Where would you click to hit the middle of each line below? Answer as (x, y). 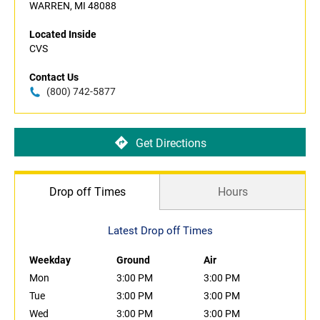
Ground (133, 260)
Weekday (50, 260)
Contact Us (54, 77)
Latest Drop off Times (160, 231)
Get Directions (171, 143)
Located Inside (63, 35)
